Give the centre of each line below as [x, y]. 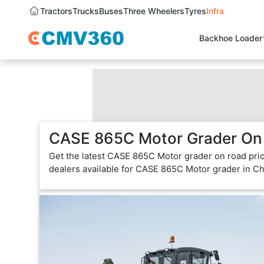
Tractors [56, 11]
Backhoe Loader [231, 38]
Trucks [86, 11]
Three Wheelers [154, 11]
